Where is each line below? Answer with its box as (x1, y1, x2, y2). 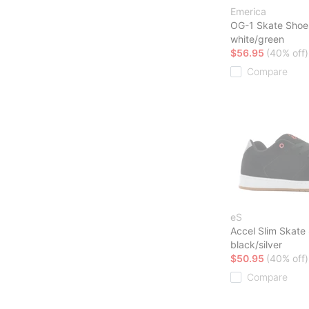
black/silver (230, 238, 282, 250)
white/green (230, 32, 284, 45)
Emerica (230, 5, 266, 17)
